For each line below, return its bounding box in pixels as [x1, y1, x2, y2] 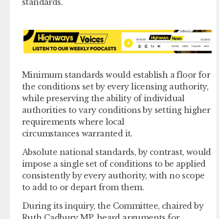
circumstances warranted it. [22, 128, 137, 138]
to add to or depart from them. [22, 182, 148, 192]
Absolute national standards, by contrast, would [22, 147, 211, 157]
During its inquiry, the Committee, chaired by [22, 201, 203, 211]
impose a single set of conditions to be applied [22, 158, 206, 169]
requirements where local [22, 116, 125, 127]
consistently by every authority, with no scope [22, 170, 205, 180]
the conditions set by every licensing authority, [22, 81, 209, 91]
